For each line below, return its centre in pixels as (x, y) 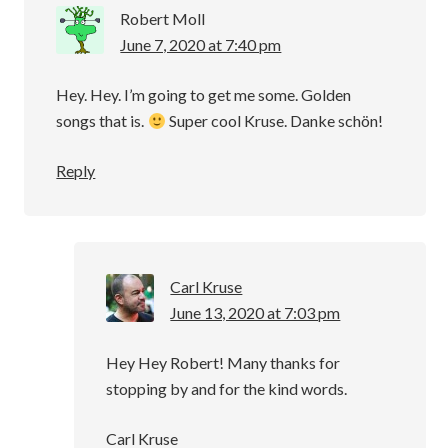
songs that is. (102, 121)
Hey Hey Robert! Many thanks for (223, 363)
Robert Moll (163, 19)
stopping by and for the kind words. (227, 389)
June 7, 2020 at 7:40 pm (201, 45)
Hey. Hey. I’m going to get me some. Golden (204, 95)
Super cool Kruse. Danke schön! (274, 121)
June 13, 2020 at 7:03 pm (255, 313)
